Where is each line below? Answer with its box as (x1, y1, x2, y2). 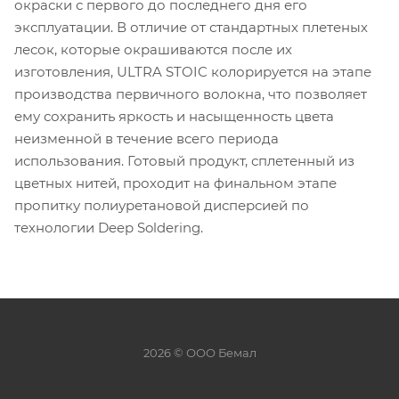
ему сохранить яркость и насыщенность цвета (14, 107, 334, 125)
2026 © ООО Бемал (142, 346, 256, 360)
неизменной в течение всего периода (14, 129, 279, 147)
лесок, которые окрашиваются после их (14, 40, 292, 58)
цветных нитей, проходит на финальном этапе (14, 174, 337, 191)
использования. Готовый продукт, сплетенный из (14, 151, 354, 169)
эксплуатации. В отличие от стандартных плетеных (14, 18, 368, 36)
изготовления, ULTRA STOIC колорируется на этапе (14, 62, 371, 80)
